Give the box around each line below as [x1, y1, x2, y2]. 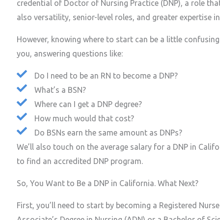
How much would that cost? [34, 114, 135, 123]
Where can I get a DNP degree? [34, 100, 142, 109]
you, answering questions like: [17, 49, 123, 58]
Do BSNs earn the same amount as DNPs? [34, 128, 183, 137]
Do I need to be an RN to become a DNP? [34, 71, 178, 81]
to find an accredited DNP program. [17, 157, 143, 166]
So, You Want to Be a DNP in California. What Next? [17, 179, 198, 188]
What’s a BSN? [34, 85, 86, 95]
